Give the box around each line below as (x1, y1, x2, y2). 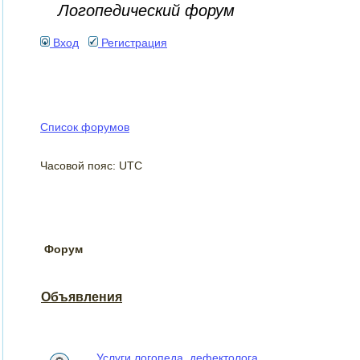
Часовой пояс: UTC (40, 158, 142, 172)
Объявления (41, 290, 122, 305)
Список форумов (40, 120, 129, 133)
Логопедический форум (58, 2, 235, 20)
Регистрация (98, 36, 167, 49)
